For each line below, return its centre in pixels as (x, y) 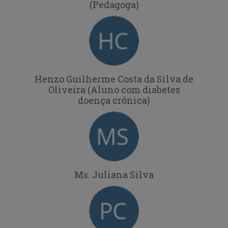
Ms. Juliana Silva (114, 174)
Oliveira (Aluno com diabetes (114, 89)
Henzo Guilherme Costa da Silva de (114, 79)
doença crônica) (114, 100)
